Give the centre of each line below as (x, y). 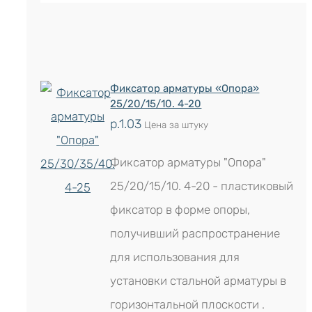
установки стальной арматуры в (198, 281)
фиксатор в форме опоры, (180, 210)
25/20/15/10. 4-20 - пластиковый (202, 186)
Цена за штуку (175, 125)
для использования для (175, 257)
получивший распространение (195, 233)
